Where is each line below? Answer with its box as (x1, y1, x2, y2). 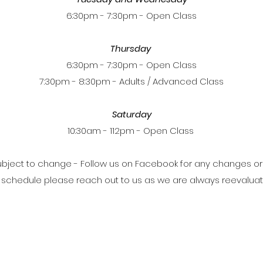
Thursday (110, 42, 153, 55)
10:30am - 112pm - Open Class (67, 124, 196, 137)
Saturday (112, 108, 151, 120)
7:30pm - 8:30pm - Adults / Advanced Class (39, 75, 224, 87)
